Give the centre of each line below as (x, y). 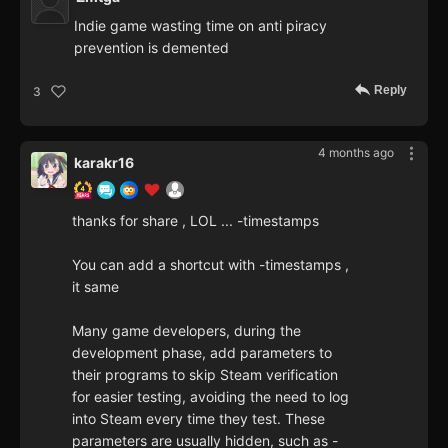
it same (95, 287)
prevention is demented (151, 48)
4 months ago (356, 153)
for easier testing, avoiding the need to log (210, 397)
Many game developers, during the (186, 331)
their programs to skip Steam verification (205, 375)
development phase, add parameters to (202, 353)
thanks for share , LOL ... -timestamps (195, 221)
